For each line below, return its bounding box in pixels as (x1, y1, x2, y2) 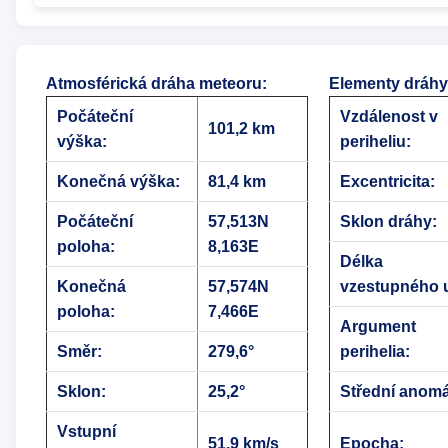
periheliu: (339, 133, 411, 151)
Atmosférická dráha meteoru (45, 75, 262, 93)
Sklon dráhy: (339, 213, 437, 231)
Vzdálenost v (339, 108, 438, 126)
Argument (339, 318, 416, 336)
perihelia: (339, 343, 410, 361)
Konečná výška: (56, 173, 180, 191)
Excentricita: (339, 173, 435, 191)
